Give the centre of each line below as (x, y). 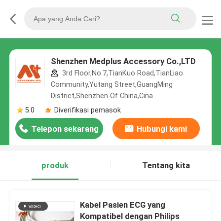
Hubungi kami (162, 129)
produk (55, 166)
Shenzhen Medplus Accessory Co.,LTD (123, 61)
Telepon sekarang (65, 129)
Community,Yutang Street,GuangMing (111, 85)
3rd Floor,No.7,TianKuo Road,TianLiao (121, 73)
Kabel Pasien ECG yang (123, 204)
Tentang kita (166, 166)
